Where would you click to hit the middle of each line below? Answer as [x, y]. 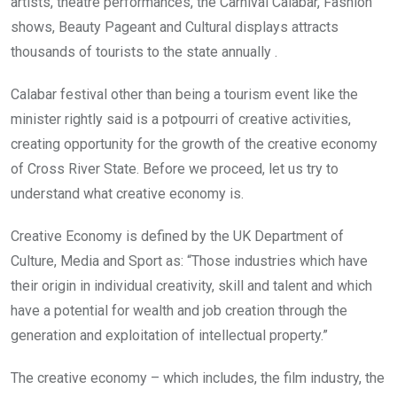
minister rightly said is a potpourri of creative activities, [181, 119]
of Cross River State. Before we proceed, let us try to [175, 168]
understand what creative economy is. [127, 193]
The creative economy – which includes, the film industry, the [198, 378]
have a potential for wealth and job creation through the [179, 310]
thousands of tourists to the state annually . [144, 51]
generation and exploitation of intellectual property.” [169, 335]
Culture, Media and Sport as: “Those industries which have [189, 261]
